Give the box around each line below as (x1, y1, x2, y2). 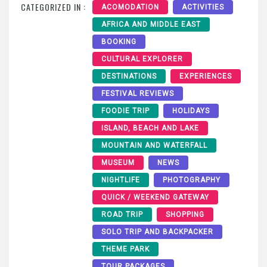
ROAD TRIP (101, 210, 143, 219)
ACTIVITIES (182, 2, 224, 11)
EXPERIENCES (179, 72, 232, 80)
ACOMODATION (101, 2, 159, 11)
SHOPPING (166, 210, 204, 219)
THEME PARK (101, 244, 150, 253)
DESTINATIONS (101, 72, 157, 80)
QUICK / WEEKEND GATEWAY (101, 193, 209, 201)
